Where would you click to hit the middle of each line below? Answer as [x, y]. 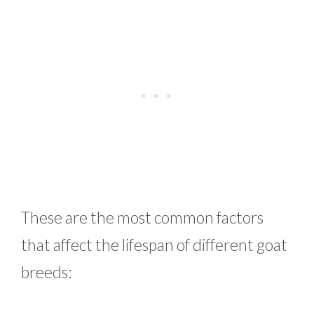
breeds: [46, 272]
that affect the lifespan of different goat [154, 244]
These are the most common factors [142, 217]
